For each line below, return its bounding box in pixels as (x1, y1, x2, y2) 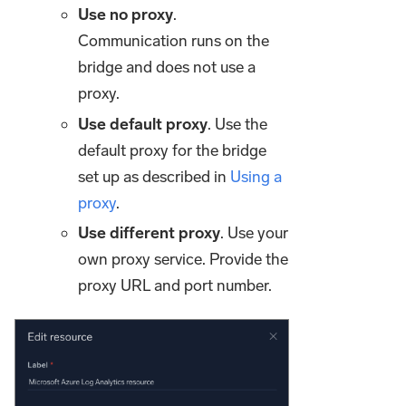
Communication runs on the (78, 31, 270, 52)
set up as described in (78, 166, 231, 187)
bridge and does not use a (78, 57, 256, 78)
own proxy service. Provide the (78, 249, 289, 270)
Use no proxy (78, 5, 174, 25)
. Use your (220, 223, 289, 244)
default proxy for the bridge (78, 140, 267, 160)
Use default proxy (78, 113, 208, 134)
